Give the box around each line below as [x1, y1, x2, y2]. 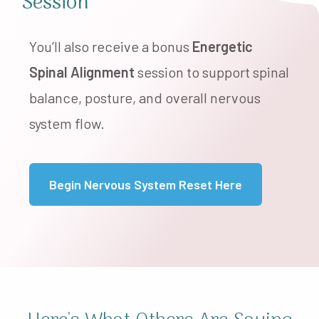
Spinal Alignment [29, 63, 137, 80]
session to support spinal [137, 63, 289, 80]
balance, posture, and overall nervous [29, 88, 261, 106]
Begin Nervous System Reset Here [49, 176, 242, 192]
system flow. [29, 114, 105, 132]
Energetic [192, 37, 253, 55]
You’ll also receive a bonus [29, 37, 192, 55]
